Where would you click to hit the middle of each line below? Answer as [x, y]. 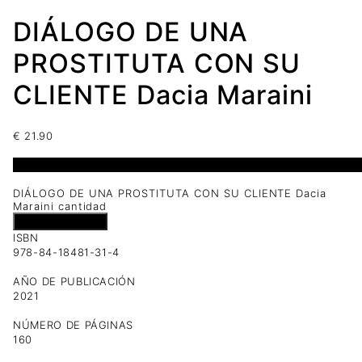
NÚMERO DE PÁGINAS [74, 325]
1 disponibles [49, 164]
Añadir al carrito [60, 222]
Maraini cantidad [60, 206]
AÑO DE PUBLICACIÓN [74, 282]
